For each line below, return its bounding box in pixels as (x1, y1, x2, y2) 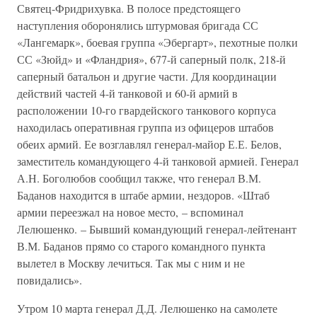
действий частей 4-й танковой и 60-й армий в (17, 86, 238, 100)
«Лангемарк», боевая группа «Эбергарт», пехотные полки (17, 35, 298, 50)
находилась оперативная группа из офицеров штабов (17, 120, 274, 134)
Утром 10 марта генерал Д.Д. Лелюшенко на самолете (17, 301, 277, 316)
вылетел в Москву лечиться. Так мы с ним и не (17, 255, 245, 270)
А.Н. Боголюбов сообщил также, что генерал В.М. (17, 171, 261, 185)
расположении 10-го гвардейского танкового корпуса (17, 103, 276, 117)
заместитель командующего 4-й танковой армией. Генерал (17, 154, 299, 168)
